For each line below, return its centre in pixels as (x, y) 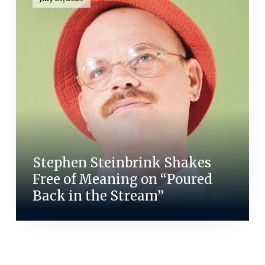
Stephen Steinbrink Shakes (122, 163)
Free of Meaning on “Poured (122, 180)
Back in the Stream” (98, 196)
